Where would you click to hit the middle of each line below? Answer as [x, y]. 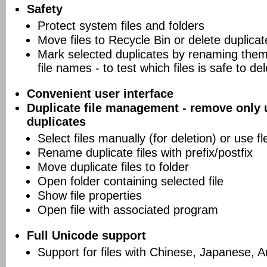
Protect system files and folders [121, 26]
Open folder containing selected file [131, 181]
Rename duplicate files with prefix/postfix [145, 153]
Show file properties [90, 195]
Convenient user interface [100, 94]
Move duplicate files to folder [113, 167]
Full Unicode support [86, 235]
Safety [45, 9]
